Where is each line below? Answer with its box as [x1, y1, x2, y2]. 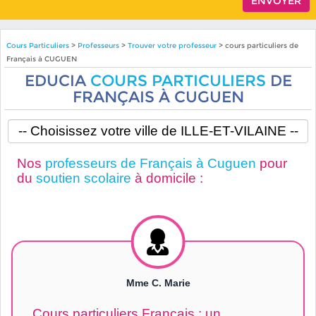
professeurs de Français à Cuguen [44, 155, 256, 171]
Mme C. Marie [126, 277, 190, 289]
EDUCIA [24, 71, 90, 90]
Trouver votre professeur [127, 40, 217, 50]
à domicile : [130, 170, 203, 186]
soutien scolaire [35, 170, 131, 186]
